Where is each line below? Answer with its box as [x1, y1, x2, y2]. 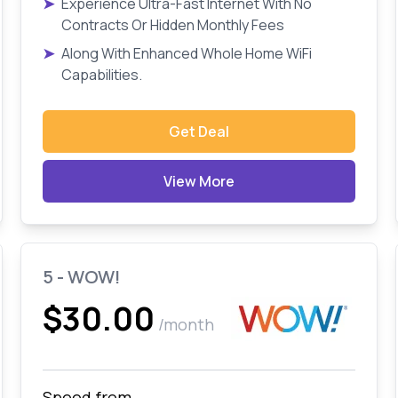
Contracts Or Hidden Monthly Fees [60, 15, 284, 35]
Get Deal [168, 122, 229, 141]
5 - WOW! [42, 265, 121, 289]
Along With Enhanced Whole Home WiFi [60, 44, 312, 63]
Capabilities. [60, 65, 142, 84]
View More [163, 171, 235, 191]
